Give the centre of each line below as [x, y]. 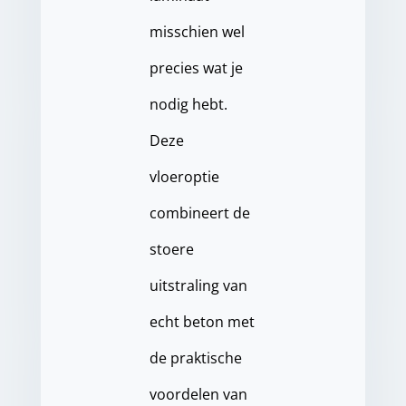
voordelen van [198, 394]
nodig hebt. [188, 104]
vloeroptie [184, 177]
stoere [171, 249]
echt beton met [202, 322]
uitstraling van [198, 285]
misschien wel [197, 32]
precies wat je [196, 68]
